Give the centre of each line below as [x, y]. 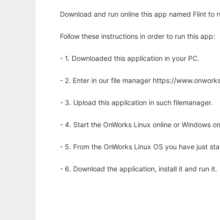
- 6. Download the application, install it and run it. [138, 169]
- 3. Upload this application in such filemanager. [136, 102]
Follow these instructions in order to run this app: [137, 36]
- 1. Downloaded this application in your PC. [130, 58]
